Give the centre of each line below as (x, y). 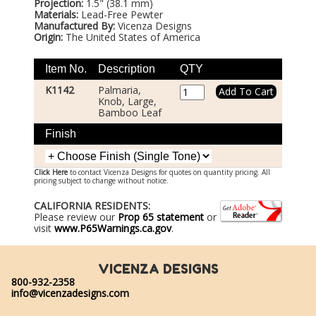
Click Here (51, 172)
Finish (61, 134)
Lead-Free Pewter (121, 14)
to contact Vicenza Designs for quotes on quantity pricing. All (169, 172)
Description (127, 69)
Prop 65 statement (161, 217)
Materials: (56, 14)
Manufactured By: (74, 25)
